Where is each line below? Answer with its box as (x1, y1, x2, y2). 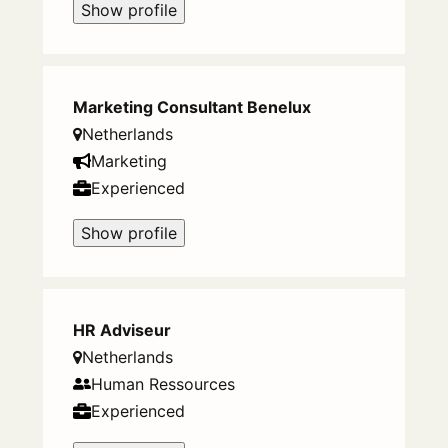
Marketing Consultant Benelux (72, 97, 311, 118)
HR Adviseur (72, 320, 171, 341)
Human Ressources (90, 374, 235, 395)
